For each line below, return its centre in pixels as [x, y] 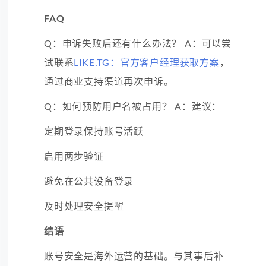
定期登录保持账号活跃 [94, 132]
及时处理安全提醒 [84, 206]
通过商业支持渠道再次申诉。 [109, 82]
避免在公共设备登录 [89, 181]
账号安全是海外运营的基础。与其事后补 [134, 256]
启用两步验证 [74, 156]
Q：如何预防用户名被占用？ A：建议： [133, 107]
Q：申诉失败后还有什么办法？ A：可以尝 [138, 44]
